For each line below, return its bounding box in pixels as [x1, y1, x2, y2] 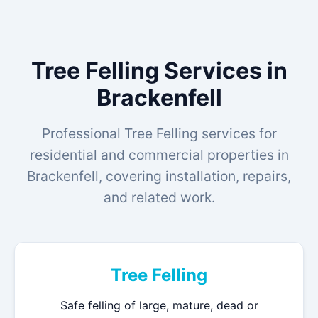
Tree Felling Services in [31, 57, 287, 84]
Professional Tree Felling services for [41, 125, 277, 142]
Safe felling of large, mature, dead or [60, 298, 258, 312]
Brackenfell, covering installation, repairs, [27, 168, 291, 185]
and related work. [103, 189, 215, 206]
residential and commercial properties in [29, 146, 289, 163]
